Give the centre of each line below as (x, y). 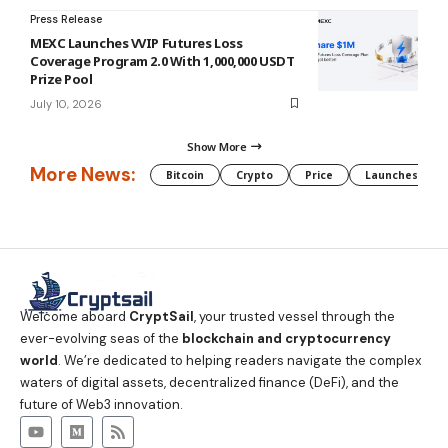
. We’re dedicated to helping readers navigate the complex (239, 360)
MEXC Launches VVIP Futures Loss (136, 42)
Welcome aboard (74, 316)
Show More (217, 147)
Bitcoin (185, 174)
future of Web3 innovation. (101, 404)
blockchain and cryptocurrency (286, 338)
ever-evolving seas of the (101, 338)
